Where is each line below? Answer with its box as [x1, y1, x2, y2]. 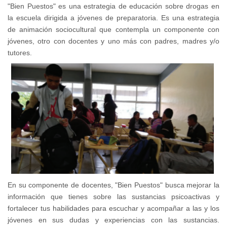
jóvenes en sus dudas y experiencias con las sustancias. [8, 216, 219, 224]
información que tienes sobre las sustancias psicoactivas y [8, 193, 219, 201]
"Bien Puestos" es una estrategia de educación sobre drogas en [8, 2, 219, 11]
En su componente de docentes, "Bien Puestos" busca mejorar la [8, 181, 219, 190]
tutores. [8, 49, 34, 57]
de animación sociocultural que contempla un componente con [8, 25, 219, 34]
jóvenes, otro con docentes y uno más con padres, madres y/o [8, 37, 219, 46]
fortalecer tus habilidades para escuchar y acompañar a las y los [8, 204, 219, 213]
